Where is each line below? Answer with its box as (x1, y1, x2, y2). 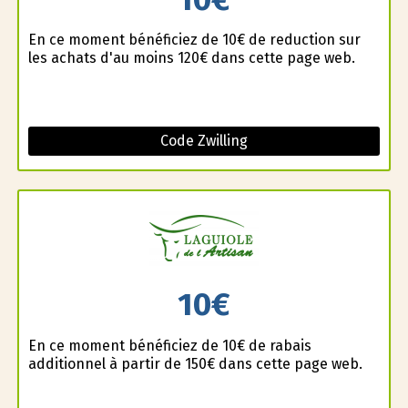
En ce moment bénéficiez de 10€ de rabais (27, 336, 311, 354)
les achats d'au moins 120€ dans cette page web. (27, 49, 355, 67)
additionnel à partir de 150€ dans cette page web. (27, 354, 362, 372)
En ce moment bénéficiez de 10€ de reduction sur (27, 31, 361, 49)
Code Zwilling (159, 132, 248, 150)
